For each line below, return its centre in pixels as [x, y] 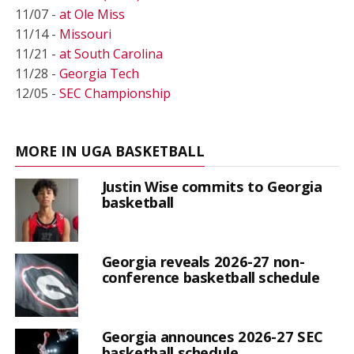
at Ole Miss [92, 14]
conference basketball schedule [211, 277]
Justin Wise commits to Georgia [212, 186]
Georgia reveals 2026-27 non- [203, 261]
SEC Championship [115, 93]
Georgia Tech [99, 73]
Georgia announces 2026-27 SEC [212, 336]
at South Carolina [111, 53]
